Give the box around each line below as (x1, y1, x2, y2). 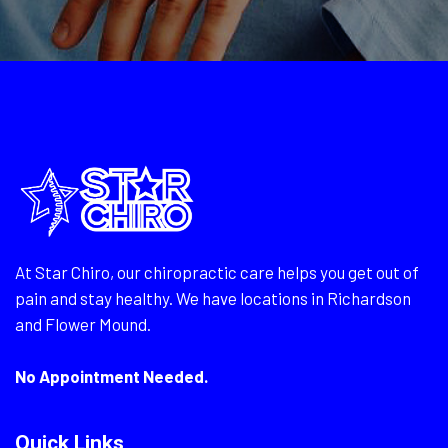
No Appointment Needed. (15, 366, 208, 386)
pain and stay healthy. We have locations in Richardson (15, 288, 411, 308)
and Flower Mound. (15, 314, 151, 334)
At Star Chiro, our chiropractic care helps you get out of (15, 262, 419, 282)
